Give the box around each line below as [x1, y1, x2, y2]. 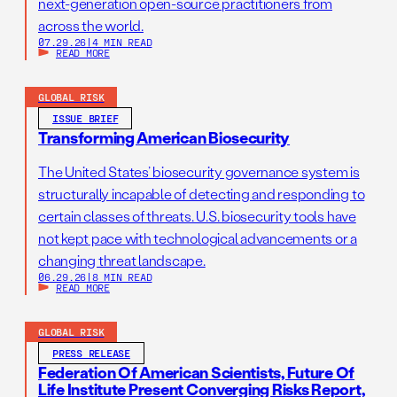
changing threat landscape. [38, 250, 206, 269]
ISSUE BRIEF [52, 111, 119, 124]
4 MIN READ [91, 35, 152, 48]
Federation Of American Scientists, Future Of [38, 361, 355, 383]
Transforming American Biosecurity [38, 126, 291, 148]
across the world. [38, 15, 144, 35]
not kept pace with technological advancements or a [38, 228, 358, 247]
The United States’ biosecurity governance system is [38, 161, 360, 181]
